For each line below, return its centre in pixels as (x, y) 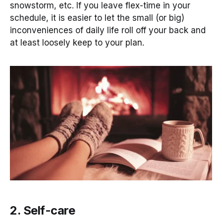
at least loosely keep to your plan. (77, 43)
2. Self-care (43, 211)
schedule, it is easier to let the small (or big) (97, 18)
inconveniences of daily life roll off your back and (108, 30)
